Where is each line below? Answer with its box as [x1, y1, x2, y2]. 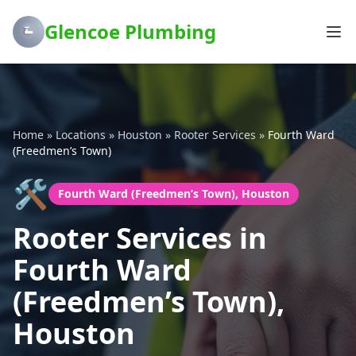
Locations [56, 127, 106, 142]
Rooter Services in [13, 219, 267, 257]
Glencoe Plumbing [44, 18, 216, 44]
